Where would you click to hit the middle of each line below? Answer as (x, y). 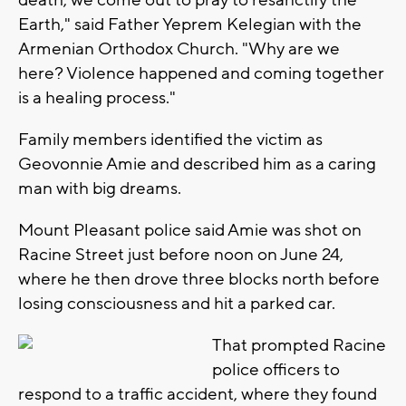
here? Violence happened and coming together (201, 74)
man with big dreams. (100, 189)
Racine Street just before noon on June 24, (181, 255)
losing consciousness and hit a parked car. (177, 304)
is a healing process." (97, 98)
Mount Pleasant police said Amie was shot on (190, 231)
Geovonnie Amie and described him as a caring (197, 164)
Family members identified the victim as (170, 140)
